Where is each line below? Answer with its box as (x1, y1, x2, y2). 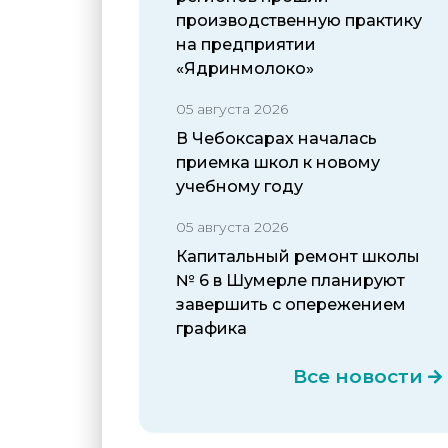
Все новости (293, 364, 424, 388)
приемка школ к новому (176, 152, 380, 172)
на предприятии (176, 34, 316, 54)
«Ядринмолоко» (176, 58, 314, 78)
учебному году (176, 176, 303, 196)
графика (176, 318, 247, 338)
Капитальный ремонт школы (176, 246, 420, 266)
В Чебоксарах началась (176, 128, 377, 148)
